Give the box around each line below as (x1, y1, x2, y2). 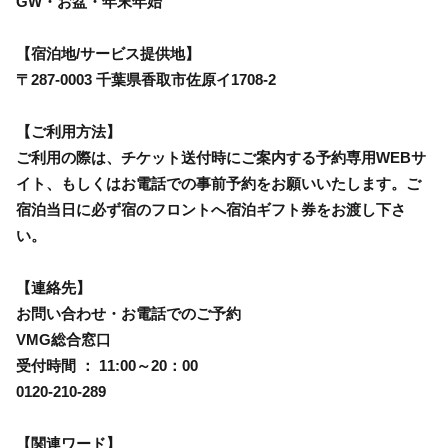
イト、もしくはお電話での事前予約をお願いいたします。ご (16, 174, 421, 192)
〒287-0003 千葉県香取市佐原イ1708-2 (16, 70, 276, 88)
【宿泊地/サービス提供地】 (16, 44, 200, 62)
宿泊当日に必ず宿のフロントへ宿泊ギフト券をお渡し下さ (16, 200, 406, 218)
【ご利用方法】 (16, 122, 121, 140)
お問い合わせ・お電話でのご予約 (16, 304, 241, 322)
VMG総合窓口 (16, 330, 111, 348)
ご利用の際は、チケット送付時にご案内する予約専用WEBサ (16, 148, 426, 166)
